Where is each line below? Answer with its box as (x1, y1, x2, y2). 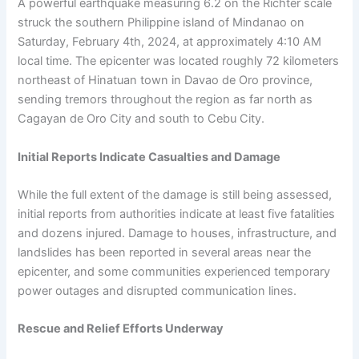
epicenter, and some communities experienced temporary (18, 264, 331, 279)
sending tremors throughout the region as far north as (18, 92, 313, 107)
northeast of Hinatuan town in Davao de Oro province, (18, 73, 313, 88)
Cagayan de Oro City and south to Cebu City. (18, 111, 265, 127)
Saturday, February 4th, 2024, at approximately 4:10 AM (18, 34, 322, 50)
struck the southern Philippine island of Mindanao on (18, 15, 305, 30)
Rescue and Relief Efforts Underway (18, 321, 224, 337)
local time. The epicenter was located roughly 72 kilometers (18, 54, 340, 69)
